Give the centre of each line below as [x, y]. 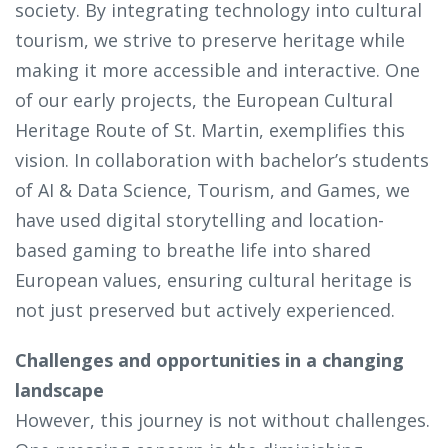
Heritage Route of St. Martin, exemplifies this [210, 130]
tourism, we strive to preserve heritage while [210, 40]
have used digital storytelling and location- [199, 220]
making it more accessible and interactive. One [217, 70]
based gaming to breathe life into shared [193, 250]
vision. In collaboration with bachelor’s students [222, 160]
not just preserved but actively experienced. [205, 310]
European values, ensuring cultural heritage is [213, 280]
